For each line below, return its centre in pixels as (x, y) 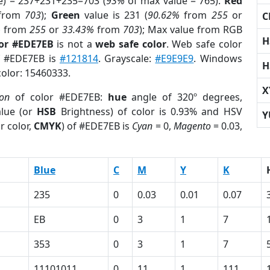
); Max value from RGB (190, 30)
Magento (192, 126)
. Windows (218, 58)
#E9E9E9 (174, 58)
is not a (74, 44)
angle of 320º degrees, (184, 97)
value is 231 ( (114, 15)
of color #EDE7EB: (59, 97)
